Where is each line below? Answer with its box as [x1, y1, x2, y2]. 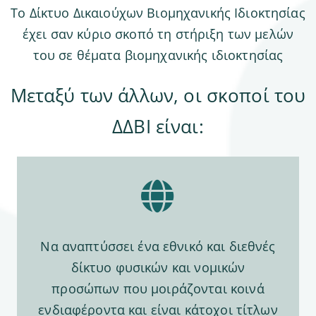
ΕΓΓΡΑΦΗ [128, 65, 188, 82]
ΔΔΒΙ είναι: [112, 114, 204, 140]
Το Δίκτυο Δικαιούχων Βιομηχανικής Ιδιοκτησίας [11, 4, 305, 22]
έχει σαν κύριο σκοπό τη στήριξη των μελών [23, 25, 293, 43]
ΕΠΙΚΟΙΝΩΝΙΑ [115, 13, 201, 30]
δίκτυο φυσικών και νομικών [71, 259, 245, 276]
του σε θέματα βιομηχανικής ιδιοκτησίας [32, 47, 284, 64]
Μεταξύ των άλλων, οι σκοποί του [10, 83, 306, 109]
